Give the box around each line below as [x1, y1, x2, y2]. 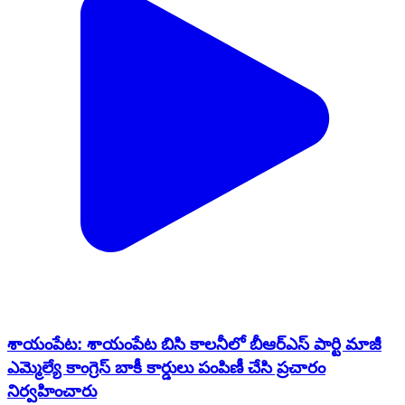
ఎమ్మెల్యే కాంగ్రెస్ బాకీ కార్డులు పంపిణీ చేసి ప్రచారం [7, 357, 325, 377]
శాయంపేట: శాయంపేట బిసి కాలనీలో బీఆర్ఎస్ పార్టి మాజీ [7, 334, 381, 353]
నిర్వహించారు [7, 381, 97, 400]
